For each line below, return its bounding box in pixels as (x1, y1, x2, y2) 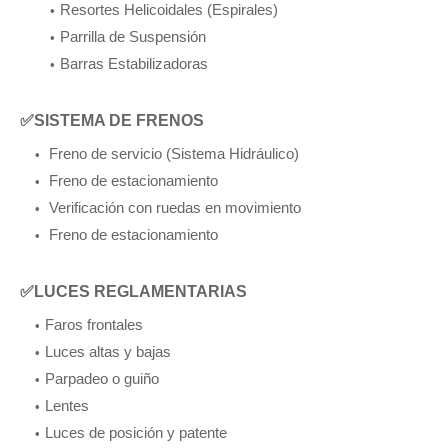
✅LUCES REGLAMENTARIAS (20, 283, 247, 301)
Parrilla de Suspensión (60, 28, 206, 46)
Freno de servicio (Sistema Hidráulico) (45, 145, 299, 163)
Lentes (45, 397, 89, 415)
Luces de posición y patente (45, 424, 227, 442)
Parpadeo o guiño (45, 370, 159, 388)
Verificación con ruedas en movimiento (45, 199, 301, 217)
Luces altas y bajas (45, 343, 171, 361)
